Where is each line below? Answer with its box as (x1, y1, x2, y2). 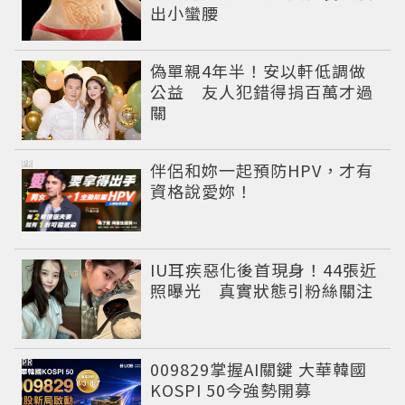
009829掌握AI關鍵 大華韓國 (150, 357, 368, 381)
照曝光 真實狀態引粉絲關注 (150, 278, 374, 303)
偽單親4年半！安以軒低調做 (150, 59, 367, 83)
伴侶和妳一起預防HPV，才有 (150, 158, 374, 183)
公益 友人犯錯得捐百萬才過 (150, 80, 374, 104)
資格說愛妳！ (150, 179, 254, 203)
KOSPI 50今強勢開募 (150, 378, 313, 402)
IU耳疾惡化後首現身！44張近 (150, 258, 378, 282)
